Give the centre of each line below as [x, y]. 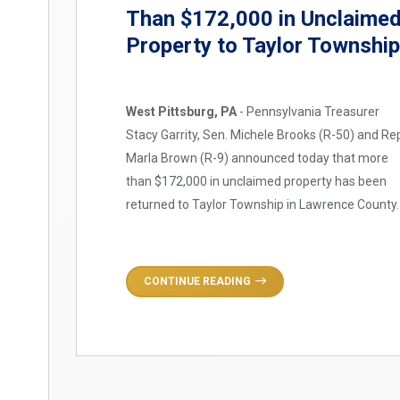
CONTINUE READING [198, 281]
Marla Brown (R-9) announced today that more [258, 158]
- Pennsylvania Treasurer [308, 111]
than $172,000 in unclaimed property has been [257, 181]
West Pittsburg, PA [182, 111]
